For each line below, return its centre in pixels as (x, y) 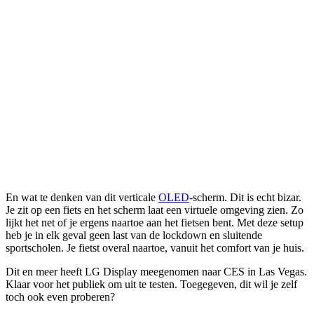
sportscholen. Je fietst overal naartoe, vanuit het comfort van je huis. (155, 248)
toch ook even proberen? (60, 297)
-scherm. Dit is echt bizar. (245, 198)
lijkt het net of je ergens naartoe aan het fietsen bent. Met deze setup (155, 223)
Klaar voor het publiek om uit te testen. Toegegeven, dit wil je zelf (151, 285)
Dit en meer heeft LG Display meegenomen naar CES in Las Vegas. (156, 272)
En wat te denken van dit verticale (82, 198)
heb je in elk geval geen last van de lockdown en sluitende (134, 235)
